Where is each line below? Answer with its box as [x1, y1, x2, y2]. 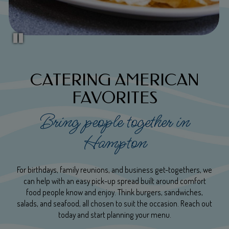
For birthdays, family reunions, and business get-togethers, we [17, 164, 212, 175]
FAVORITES [72, 87, 157, 107]
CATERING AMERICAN [30, 70, 199, 89]
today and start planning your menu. [58, 209, 171, 220]
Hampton [82, 130, 147, 156]
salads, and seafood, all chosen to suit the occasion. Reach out [17, 198, 212, 209]
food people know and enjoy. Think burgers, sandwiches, [26, 187, 203, 197]
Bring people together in [39, 109, 190, 135]
